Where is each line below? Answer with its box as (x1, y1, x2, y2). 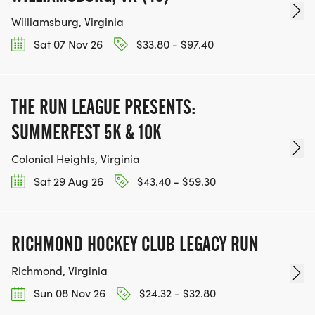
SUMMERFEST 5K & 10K (11, 120, 161, 145)
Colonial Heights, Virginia (11, 151, 140, 167)
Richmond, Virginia (11, 263, 108, 278)
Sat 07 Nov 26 (31, 36, 103, 51)
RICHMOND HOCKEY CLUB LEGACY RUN (11, 232, 259, 257)
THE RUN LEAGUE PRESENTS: (11, 95, 195, 120)
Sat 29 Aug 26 (31, 174, 103, 189)
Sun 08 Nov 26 (31, 285, 105, 301)
